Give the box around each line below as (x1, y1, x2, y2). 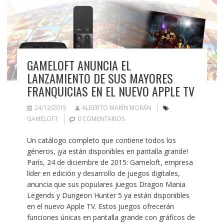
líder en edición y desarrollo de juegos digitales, (26, 168, 180, 178)
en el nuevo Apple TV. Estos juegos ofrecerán (26, 201, 174, 211)
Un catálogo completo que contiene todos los (26, 135, 176, 145)
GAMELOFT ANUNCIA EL (26, 55, 131, 74)
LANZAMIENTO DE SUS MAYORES (26, 68, 173, 87)
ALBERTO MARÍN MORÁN (81, 103, 151, 112)
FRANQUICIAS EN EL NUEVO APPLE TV (26, 81, 194, 100)
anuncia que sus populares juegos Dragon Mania (26, 179, 185, 189)
